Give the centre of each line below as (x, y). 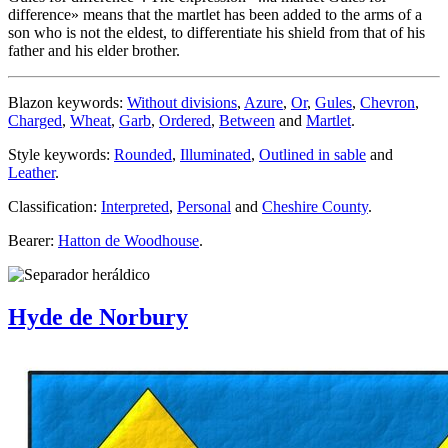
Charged (35, 121)
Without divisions (182, 103)
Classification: (54, 207)
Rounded (143, 155)
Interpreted (135, 207)
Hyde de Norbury (98, 317)
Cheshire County (315, 207)
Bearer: (33, 241)
